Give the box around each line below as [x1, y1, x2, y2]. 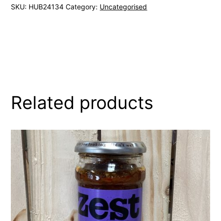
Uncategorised [100, 2, 147, 11]
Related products [11, 91, 154, 113]
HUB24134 [29, 2, 64, 11]
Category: [66, 2, 100, 11]
